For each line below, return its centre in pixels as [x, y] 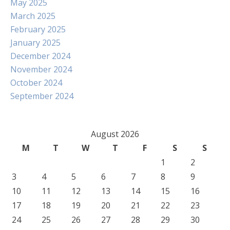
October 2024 [36, 83]
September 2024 [42, 96]
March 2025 [33, 16]
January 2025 [35, 43]
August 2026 [115, 134]
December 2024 [40, 56]
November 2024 [41, 69]
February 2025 [38, 29]
